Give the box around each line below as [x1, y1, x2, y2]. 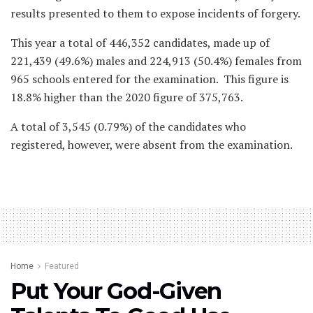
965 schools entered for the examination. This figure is [10, 71, 289, 87]
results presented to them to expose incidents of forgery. [10, 5, 300, 21]
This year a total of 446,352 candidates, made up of [10, 34, 270, 50]
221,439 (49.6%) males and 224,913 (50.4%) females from [10, 52, 302, 68]
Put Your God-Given [10, 277, 221, 305]
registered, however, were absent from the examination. [10, 136, 293, 152]
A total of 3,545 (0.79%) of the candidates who [10, 118, 246, 134]
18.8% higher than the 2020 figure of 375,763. [10, 89, 243, 105]
